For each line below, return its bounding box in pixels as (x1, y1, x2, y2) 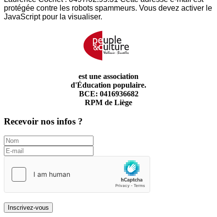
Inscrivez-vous (8, 204, 49, 212)
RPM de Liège (85, 98, 132, 107)
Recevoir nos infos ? (4, 116, 83, 126)
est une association (78, 72, 139, 80)
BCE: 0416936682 (78, 89, 139, 98)
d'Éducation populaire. (71, 80, 146, 89)
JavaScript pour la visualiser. (4, 12, 102, 21)
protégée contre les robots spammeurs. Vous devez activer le (4, 3, 212, 12)
